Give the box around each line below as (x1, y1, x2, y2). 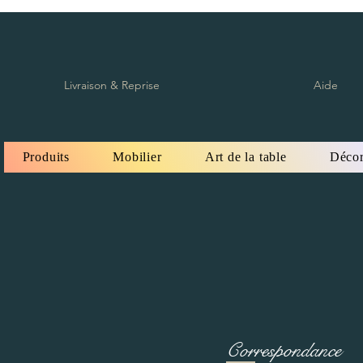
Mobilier (113, 149, 162, 164)
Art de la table (204, 149, 287, 164)
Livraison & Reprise (64, 77, 160, 92)
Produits (22, 149, 70, 164)
